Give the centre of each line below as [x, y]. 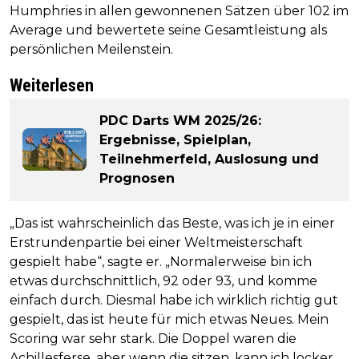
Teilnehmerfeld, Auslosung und [209, 159]
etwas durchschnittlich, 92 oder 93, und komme [163, 280]
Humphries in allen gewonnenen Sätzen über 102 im [179, 10]
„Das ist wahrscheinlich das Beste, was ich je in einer [172, 223]
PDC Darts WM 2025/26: [180, 120]
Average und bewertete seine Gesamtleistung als [168, 30]
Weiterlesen [52, 85]
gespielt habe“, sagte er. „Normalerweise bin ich [161, 261]
